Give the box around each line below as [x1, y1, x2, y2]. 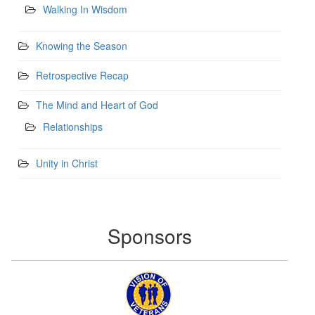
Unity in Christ [35, 156, 98, 171]
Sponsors [107, 221, 192, 250]
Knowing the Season [35, 39, 127, 53]
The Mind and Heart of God [35, 98, 158, 112]
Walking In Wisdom [42, 2, 127, 17]
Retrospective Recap [35, 68, 129, 83]
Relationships [42, 120, 103, 134]
